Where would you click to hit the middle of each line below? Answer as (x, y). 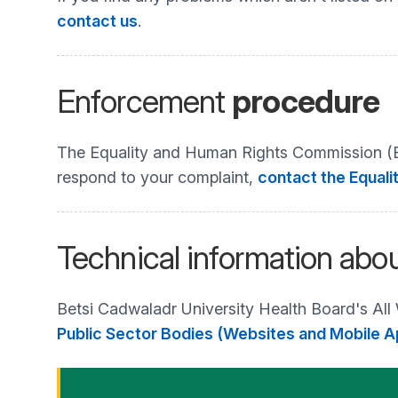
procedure (306, 101)
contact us (97, 21)
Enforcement (145, 101)
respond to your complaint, (157, 177)
